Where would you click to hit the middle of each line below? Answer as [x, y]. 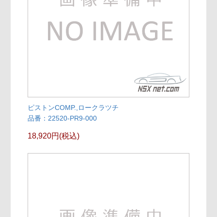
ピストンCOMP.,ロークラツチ [73, 108]
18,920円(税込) [54, 136]
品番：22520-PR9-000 [62, 118]
